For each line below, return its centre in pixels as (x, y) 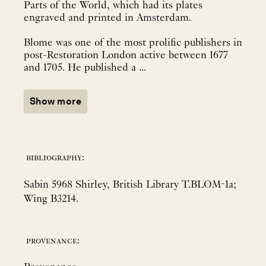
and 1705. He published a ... (107, 68)
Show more (56, 101)
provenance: (53, 241)
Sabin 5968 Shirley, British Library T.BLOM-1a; (130, 185)
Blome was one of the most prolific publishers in (133, 43)
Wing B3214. (51, 199)
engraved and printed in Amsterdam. (107, 18)
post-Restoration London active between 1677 (126, 55)
